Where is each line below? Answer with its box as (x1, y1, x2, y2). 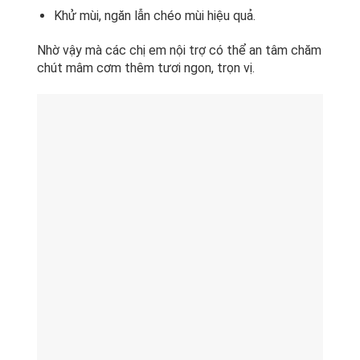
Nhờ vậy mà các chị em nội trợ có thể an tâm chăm (37, 42, 322, 58)
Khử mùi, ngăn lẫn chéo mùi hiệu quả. (53, 8, 256, 23)
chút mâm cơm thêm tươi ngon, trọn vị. (37, 59, 256, 76)
